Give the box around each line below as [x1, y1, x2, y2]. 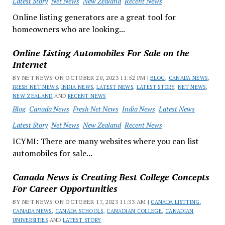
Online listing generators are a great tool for [12, 12, 176, 23]
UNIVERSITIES [12, 216, 48, 223]
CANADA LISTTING [151, 198, 200, 205]
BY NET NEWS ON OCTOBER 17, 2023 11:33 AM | [12, 198, 151, 205]
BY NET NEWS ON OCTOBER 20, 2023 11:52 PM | [12, 74, 151, 81]
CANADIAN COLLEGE [106, 207, 162, 214]
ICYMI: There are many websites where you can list [12, 136, 199, 147]
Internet [12, 58, 47, 70]
